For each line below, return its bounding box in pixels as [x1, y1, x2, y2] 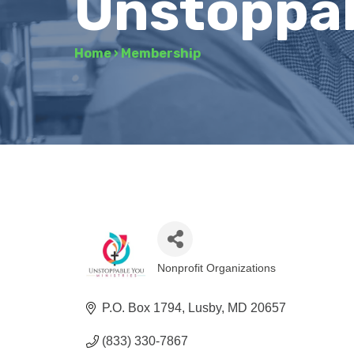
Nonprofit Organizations [157, 262, 277, 274]
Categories [156, 270, 251, 290]
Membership [121, 46, 201, 61]
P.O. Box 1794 [102, 300, 183, 314]
